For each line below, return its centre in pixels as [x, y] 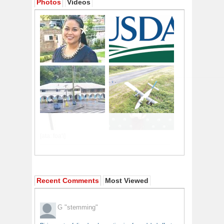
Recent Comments [68, 181]
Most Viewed [127, 181]
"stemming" [81, 207]
